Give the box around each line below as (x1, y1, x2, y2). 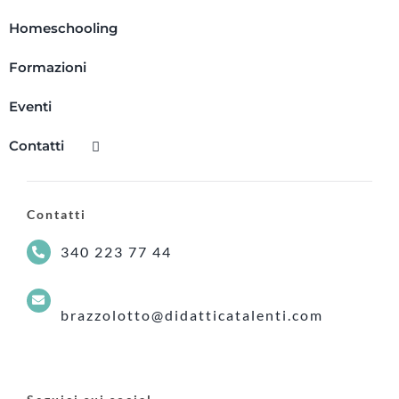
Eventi (8, 98, 52, 116)
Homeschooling (8, 20, 118, 37)
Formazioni (8, 59, 86, 77)
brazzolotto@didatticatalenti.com (61, 305, 324, 323)
